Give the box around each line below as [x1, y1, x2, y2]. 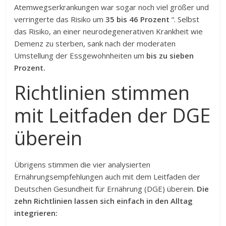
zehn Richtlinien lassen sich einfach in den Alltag [14, 196, 193, 206]
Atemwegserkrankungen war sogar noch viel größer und [14, 2, 209, 12]
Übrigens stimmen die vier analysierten [14, 159, 151, 169]
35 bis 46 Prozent [105, 14, 170, 24]
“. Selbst [169, 14, 200, 24]
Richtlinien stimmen [14, 79, 190, 105]
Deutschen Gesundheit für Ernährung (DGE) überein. [14, 184, 197, 194]
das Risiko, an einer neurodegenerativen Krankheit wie [14, 26, 203, 36]
